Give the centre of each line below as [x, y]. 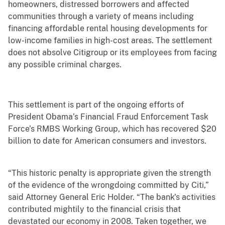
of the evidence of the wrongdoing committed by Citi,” [108, 185]
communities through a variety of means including [101, 17]
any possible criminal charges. [65, 65]
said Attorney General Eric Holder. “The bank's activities [112, 197]
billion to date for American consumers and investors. [107, 141]
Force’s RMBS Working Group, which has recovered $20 [112, 129]
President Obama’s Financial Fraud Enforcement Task [108, 117]
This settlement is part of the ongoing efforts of [96, 105]
